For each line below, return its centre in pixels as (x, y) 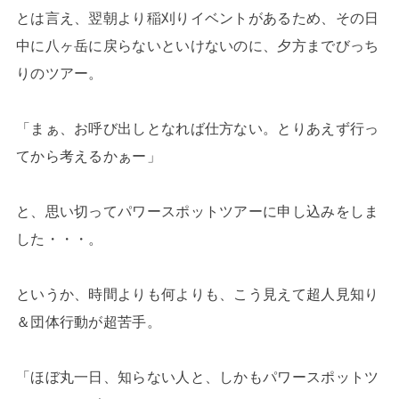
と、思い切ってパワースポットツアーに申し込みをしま (197, 211)
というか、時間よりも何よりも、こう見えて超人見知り (197, 293)
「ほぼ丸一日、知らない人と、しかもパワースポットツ (197, 376)
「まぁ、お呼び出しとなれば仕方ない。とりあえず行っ (197, 128)
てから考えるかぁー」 (88, 155)
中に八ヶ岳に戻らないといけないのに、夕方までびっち (197, 45)
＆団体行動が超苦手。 (88, 321)
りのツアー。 (59, 73)
